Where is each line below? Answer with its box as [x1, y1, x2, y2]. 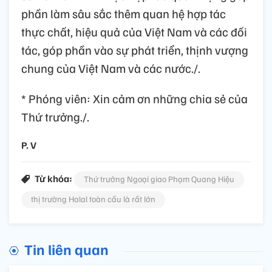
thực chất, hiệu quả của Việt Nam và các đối [21, 23, 247, 39]
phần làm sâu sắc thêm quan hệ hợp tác [21, 5, 226, 21]
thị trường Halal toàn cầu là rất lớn [31, 193, 155, 204]
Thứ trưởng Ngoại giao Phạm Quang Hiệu [84, 173, 234, 184]
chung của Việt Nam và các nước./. [21, 59, 200, 76]
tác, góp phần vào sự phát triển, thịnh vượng [21, 41, 248, 58]
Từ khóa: [35, 172, 72, 185]
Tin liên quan [24, 239, 109, 258]
